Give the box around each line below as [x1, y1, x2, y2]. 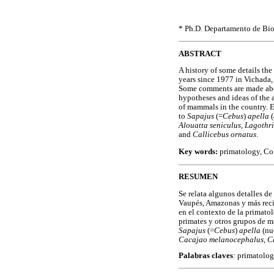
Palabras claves [179, 251, 233, 261]
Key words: [179, 147, 220, 156]
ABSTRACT [179, 49, 221, 58]
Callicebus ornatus [193, 130, 256, 139]
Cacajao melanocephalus [179, 235, 264, 244]
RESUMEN [179, 172, 218, 182]
